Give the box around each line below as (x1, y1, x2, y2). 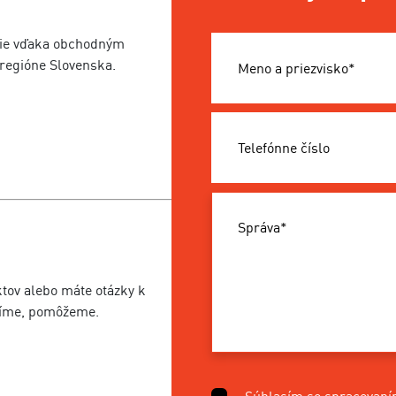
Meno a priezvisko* (238, 59, 355, 77)
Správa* (238, 218, 287, 236)
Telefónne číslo (238, 139, 330, 156)
